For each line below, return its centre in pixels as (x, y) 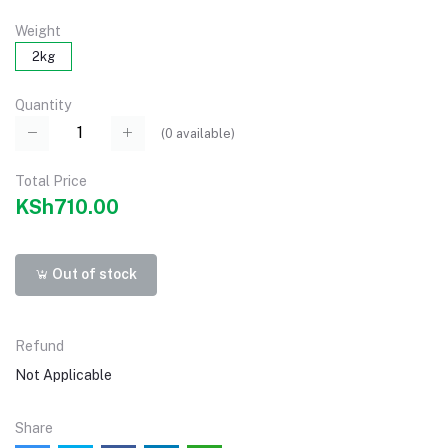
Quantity (43, 105)
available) (204, 133)
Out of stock (93, 274)
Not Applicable (63, 374)
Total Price (51, 180)
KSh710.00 (67, 206)
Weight (38, 31)
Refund (39, 345)
